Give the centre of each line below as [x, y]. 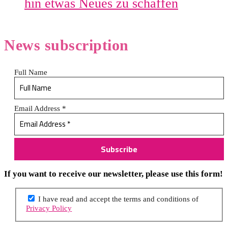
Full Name [31, 72]
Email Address [38, 108]
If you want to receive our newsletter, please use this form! [113, 174]
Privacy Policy [49, 208]
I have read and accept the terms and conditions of [118, 199]
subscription [84, 45]
